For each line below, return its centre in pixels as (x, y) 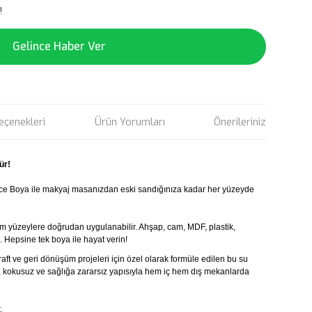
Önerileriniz (240, 122)
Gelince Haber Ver (59, 46)
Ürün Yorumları (130, 122)
